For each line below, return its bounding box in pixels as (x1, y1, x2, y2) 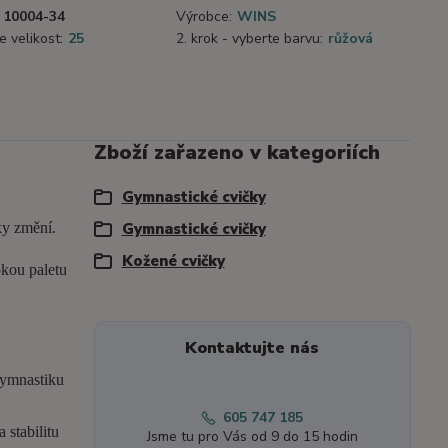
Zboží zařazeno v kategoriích (93, 139, 380, 167)
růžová (328, 29, 373, 49)
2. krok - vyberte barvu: (176, 29, 323, 49)
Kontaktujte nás (185, 337, 320, 360)
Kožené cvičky (121, 251, 225, 272)
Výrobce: (176, 7, 232, 27)
